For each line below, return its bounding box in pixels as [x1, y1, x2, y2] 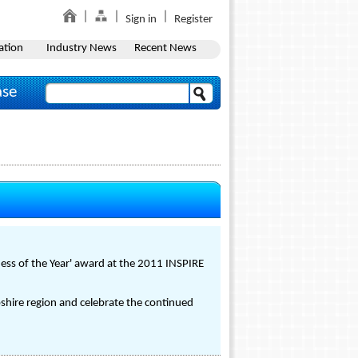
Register [174, 14, 213, 26]
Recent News [133, 42, 197, 54]
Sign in [125, 14, 157, 26]
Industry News [46, 42, 117, 54]
